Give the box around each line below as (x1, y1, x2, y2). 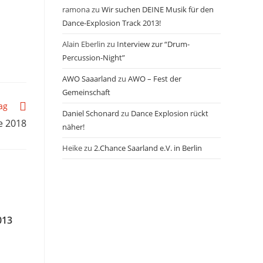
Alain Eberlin (62, 39, 105, 49)
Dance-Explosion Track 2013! (62, 18, 161, 28)
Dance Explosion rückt (131, 108, 208, 119)
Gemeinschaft (62, 87, 110, 97)
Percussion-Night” (62, 52, 125, 63)
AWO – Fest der (128, 73, 181, 84)
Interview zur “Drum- (117, 39, 190, 49)
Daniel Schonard (62, 108, 119, 119)
